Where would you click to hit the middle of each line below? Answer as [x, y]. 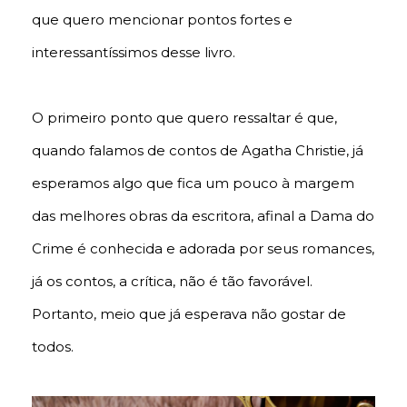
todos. [53, 347]
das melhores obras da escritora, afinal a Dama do [203, 216]
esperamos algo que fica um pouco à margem [193, 184]
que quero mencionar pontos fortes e [162, 20]
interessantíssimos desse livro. [134, 53]
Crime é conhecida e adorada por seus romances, [203, 249]
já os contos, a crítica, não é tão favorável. [172, 282]
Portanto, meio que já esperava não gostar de [189, 314]
